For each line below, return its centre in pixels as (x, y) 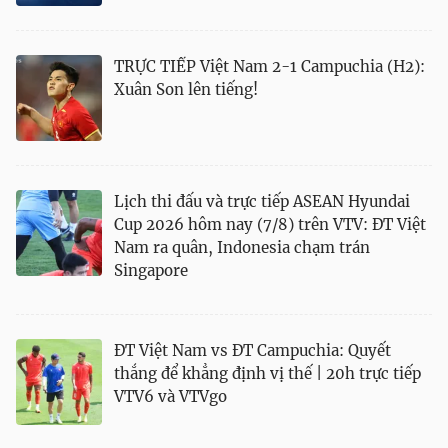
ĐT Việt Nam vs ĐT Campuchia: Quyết (252, 350)
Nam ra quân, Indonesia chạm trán (242, 247)
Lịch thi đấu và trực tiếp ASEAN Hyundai (262, 201)
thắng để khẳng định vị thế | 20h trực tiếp (267, 373)
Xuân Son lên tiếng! (186, 89)
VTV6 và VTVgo (170, 396)
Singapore (151, 270)
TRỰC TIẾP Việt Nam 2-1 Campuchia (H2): (269, 66)
